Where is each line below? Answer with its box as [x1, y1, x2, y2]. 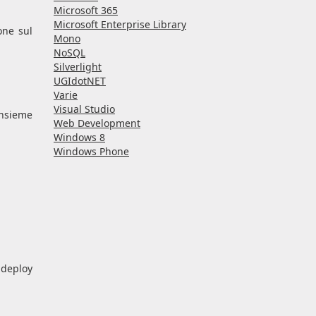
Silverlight [54, 60, 102, 74]
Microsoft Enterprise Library [54, 18, 186, 32]
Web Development [54, 116, 140, 130]
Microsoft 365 [54, 4, 118, 18]
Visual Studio [54, 102, 115, 116]
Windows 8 [54, 130, 105, 145]
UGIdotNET [54, 74, 106, 88]
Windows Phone [54, 145, 129, 159]
